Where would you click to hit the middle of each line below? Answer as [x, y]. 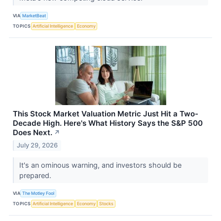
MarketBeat [34, 15]
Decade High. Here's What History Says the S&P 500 [108, 123]
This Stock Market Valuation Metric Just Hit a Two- [106, 114]
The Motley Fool [38, 193]
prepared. [36, 176]
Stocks [107, 203]
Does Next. [33, 133]
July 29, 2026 [37, 146]
